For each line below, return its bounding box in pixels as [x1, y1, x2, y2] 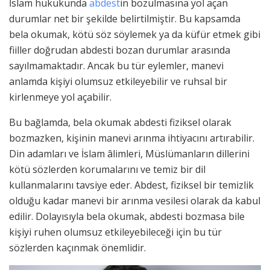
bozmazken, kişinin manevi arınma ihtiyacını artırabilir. [9, 131, 254, 145]
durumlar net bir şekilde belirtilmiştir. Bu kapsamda [9, 12, 240, 26]
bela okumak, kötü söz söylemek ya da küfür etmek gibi [9, 28, 260, 42]
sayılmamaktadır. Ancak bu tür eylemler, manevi [9, 59, 224, 73]
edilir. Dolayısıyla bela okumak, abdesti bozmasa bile [9, 210, 245, 224]
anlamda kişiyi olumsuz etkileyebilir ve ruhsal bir [9, 75, 227, 89]
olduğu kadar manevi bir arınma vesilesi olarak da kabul [9, 194, 260, 208]
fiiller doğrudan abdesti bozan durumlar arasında [9, 43, 230, 57]
